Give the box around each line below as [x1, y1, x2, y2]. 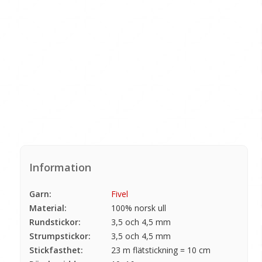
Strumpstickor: [29, 230, 91, 242]
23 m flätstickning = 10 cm [111, 244, 211, 256]
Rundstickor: [29, 216, 81, 227]
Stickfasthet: [29, 244, 83, 256]
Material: [29, 202, 67, 213]
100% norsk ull [111, 202, 166, 213]
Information [29, 160, 91, 174]
